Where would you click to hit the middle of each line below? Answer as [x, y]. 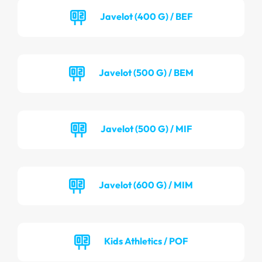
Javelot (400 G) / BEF [146, 16]
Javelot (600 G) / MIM [146, 185]
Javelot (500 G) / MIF [146, 128]
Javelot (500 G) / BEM [146, 72]
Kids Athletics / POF [146, 241]
